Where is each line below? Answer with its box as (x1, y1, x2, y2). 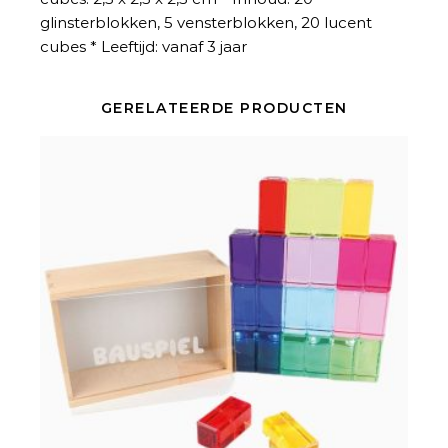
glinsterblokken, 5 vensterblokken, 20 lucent (40, 13, 372, 32)
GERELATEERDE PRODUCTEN (100, 99, 348, 117)
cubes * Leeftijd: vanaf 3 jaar (40, 37, 247, 56)
